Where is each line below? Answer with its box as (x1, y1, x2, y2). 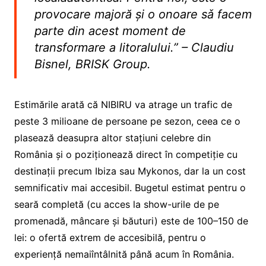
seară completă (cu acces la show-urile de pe (14, 198, 219, 210)
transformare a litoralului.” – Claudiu (34, 40, 234, 55)
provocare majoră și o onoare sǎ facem (34, 7, 252, 21)
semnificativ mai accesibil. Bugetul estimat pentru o (14, 181, 246, 194)
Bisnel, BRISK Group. (34, 56, 151, 71)
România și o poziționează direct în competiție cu (14, 148, 237, 160)
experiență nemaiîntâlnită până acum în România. (14, 248, 234, 260)
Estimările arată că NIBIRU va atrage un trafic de (14, 98, 232, 110)
